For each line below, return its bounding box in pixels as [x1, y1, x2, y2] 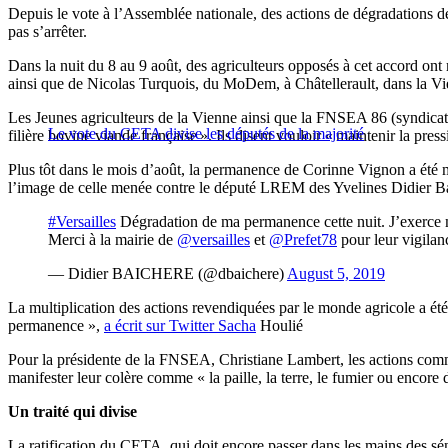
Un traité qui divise [8, 403, 137, 421]
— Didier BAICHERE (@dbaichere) [48, 265, 287, 283]
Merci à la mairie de [48, 231, 177, 249]
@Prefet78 [269, 231, 337, 249]
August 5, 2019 [287, 265, 385, 283]
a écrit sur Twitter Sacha [104, 317, 256, 335]
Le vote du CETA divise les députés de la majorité [48, 125, 364, 143]
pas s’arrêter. [8, 23, 87, 41]
